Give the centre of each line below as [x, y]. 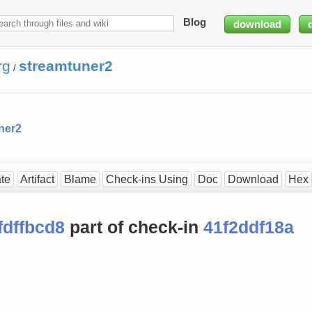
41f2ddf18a [248, 228]
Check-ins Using [147, 179]
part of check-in [136, 228]
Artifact [38, 179]
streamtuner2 [65, 67]
